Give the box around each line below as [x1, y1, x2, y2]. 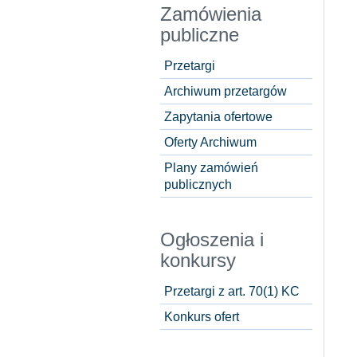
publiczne [160, 24, 239, 46]
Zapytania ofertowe [164, 109, 273, 124]
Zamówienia [160, 3, 261, 25]
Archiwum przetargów [164, 84, 287, 99]
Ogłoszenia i [160, 229, 264, 251]
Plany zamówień [164, 160, 258, 175]
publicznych [164, 177, 232, 192]
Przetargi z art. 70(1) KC [164, 284, 300, 299]
